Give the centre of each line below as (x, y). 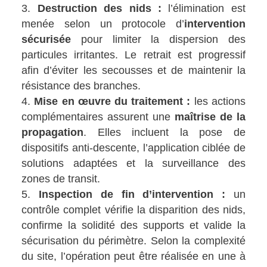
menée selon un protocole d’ (103, 24)
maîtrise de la (210, 117)
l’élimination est (203, 9)
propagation (53, 133)
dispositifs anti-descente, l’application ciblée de (133, 148)
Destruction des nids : (99, 9)
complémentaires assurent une (98, 117)
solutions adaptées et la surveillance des (133, 164)
